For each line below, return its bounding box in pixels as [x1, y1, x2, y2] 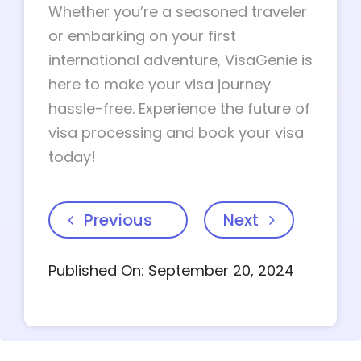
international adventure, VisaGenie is [48, 50, 313, 70]
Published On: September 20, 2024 [48, 260, 294, 280]
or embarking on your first [48, 26, 236, 46]
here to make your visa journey [48, 74, 271, 94]
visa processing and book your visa [48, 122, 304, 143]
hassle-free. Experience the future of [48, 98, 310, 118]
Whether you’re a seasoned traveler [48, 2, 307, 22]
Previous [84, 209, 152, 231]
